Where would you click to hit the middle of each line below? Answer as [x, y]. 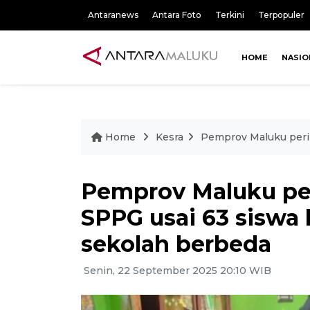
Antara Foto [177, 15]
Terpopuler [281, 15]
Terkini [230, 15]
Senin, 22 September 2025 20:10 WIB [176, 270]
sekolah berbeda [176, 244]
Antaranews [113, 15]
